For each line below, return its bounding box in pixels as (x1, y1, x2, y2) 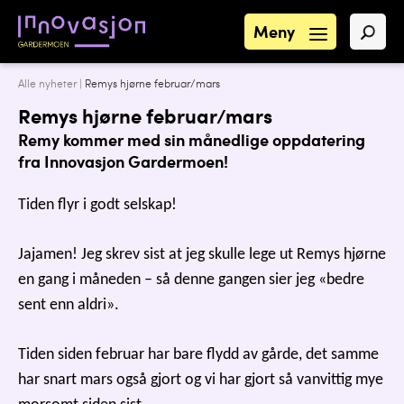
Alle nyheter (18, 79, 77, 90)
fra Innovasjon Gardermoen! (18, 156, 232, 172)
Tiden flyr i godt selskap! (18, 197, 177, 214)
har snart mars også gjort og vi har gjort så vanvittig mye (18, 372, 383, 389)
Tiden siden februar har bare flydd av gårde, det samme (18, 346, 379, 363)
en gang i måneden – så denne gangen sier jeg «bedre (18, 271, 364, 289)
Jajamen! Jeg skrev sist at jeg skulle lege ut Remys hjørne (18, 246, 386, 263)
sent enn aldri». (18, 297, 119, 314)
